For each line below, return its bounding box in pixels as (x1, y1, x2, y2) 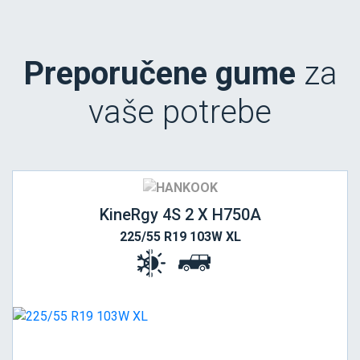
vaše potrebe (88, 93, 272, 132)
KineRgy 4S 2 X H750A (99, 205, 261, 225)
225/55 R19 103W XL (119, 229, 241, 245)
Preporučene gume (22, 55, 296, 93)
